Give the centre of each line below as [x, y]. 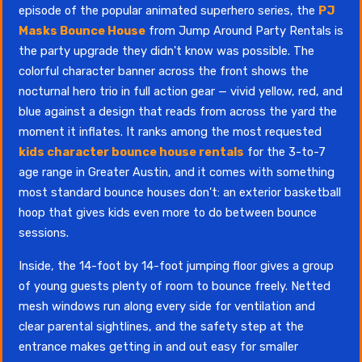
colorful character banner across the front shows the [164, 71]
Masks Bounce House [82, 30]
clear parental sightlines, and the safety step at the [161, 326]
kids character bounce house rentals [131, 152]
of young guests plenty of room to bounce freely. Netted [175, 286]
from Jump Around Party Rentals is [244, 30]
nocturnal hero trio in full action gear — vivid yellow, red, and [181, 91]
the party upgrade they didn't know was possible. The [166, 51]
